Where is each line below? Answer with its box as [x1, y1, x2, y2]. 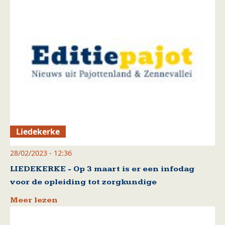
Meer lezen [10, 195, 58, 205]
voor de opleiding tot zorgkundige [10, 177, 157, 187]
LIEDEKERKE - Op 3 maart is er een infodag [10, 164, 194, 174]
